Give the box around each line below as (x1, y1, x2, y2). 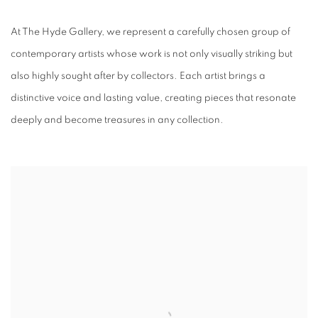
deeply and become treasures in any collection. (11, 115, 224, 125)
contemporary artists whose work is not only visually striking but (11, 49, 292, 59)
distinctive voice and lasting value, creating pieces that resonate (11, 93, 296, 103)
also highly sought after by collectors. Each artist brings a (11, 71, 265, 81)
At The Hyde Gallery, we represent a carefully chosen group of (11, 27, 290, 37)
